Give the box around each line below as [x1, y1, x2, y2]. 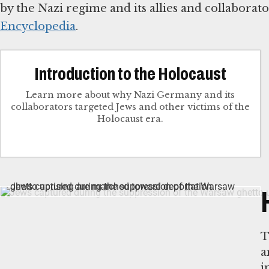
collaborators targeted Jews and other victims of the [10, 101, 250, 112]
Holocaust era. [97, 113, 163, 124]
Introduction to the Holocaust [34, 64, 226, 83]
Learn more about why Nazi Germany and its [25, 89, 235, 100]
